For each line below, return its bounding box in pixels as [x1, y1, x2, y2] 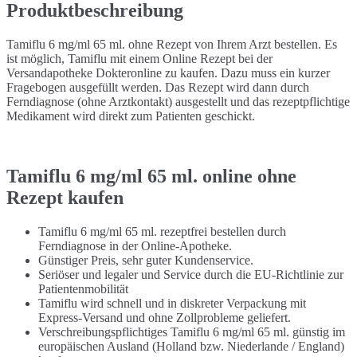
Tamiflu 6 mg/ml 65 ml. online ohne [6, 166, 296, 187]
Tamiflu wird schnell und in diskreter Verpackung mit [38, 296, 306, 311]
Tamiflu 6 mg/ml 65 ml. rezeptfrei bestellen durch [38, 225, 286, 239]
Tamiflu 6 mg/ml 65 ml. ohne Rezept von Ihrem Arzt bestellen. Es [6, 37, 337, 51]
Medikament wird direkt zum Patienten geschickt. [6, 108, 255, 123]
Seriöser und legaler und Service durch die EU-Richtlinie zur [38, 268, 343, 282]
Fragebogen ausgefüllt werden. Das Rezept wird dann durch [6, 80, 309, 94]
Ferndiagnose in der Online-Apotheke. [38, 239, 232, 253]
